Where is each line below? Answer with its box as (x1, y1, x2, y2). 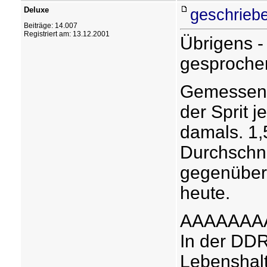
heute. (179, 183, 230, 203)
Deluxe (23, 5, 49, 14)
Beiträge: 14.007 (23, 21, 77, 30)
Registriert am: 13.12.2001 (23, 30, 110, 38)
